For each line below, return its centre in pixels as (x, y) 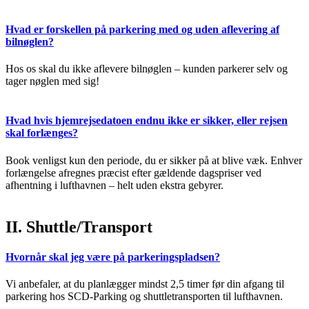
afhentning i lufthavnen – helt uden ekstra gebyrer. (114, 185)
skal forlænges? (42, 133)
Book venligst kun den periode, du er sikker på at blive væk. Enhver (154, 160)
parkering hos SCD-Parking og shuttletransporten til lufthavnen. (144, 297)
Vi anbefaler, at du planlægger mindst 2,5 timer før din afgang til (145, 284)
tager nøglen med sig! (52, 81)
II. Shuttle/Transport (79, 227)
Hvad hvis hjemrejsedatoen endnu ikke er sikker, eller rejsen (147, 121)
